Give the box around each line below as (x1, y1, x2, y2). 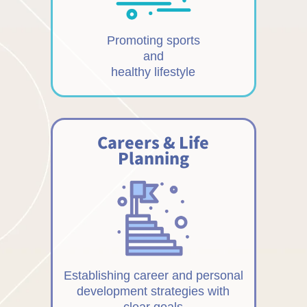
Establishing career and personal (63, 269, 243, 283)
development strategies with (77, 284, 230, 299)
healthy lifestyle (111, 65, 196, 79)
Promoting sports (106, 34, 200, 48)
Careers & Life (97, 130, 210, 154)
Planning (117, 146, 189, 170)
